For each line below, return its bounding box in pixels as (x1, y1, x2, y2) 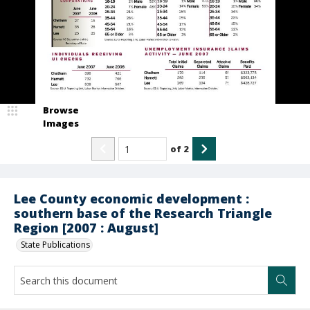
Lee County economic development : (14, 190, 249, 207)
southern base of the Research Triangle (14, 205, 272, 221)
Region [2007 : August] (14, 219, 158, 236)
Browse (43, 104, 79, 116)
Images (43, 117, 79, 129)
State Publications (21, 239, 90, 250)
